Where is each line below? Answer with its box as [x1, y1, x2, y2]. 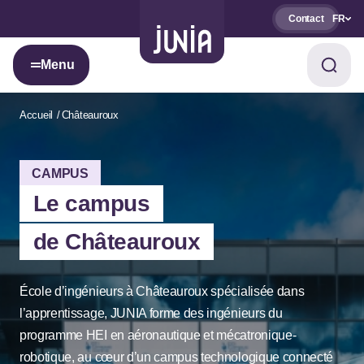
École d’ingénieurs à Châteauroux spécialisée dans [19, 284, 305, 298]
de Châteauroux [33, 229, 201, 254]
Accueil [19, 109, 54, 121]
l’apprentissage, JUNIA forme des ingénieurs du [19, 306, 283, 320]
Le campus [33, 191, 149, 216]
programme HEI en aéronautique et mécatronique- [19, 328, 297, 342]
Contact [288, 13, 324, 24]
